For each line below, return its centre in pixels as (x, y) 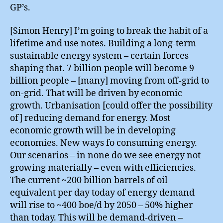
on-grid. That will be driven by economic (96, 93)
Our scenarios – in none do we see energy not (105, 156)
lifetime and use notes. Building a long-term (103, 44)
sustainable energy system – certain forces (99, 56)
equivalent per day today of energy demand (102, 193)
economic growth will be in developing (93, 131)
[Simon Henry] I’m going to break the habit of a (109, 31)
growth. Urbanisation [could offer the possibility (111, 106)
